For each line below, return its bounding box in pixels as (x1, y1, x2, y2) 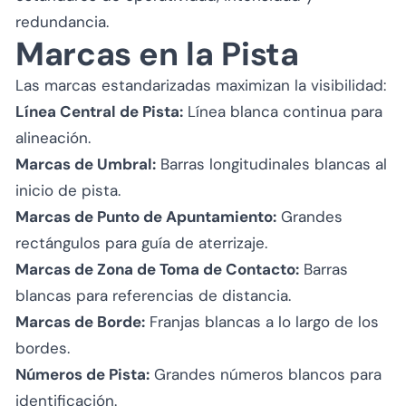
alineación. (15, 127, 91, 148)
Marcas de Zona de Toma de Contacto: (15, 258, 299, 279)
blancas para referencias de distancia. (15, 285, 291, 305)
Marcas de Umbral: (15, 153, 156, 174)
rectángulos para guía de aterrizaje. (15, 232, 267, 253)
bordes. (15, 337, 70, 358)
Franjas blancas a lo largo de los (145, 311, 379, 332)
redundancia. (15, 11, 109, 32)
